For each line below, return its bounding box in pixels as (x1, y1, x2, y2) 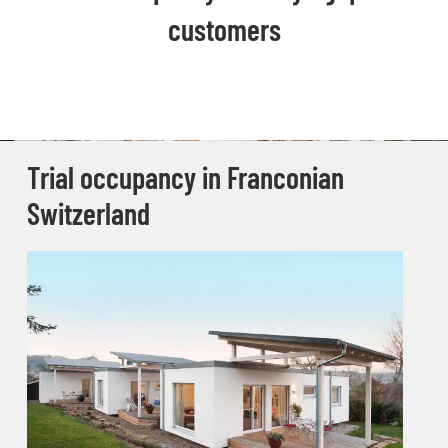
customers (167, 11, 281, 48)
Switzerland (26, 195, 150, 232)
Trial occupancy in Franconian (26, 159, 344, 196)
